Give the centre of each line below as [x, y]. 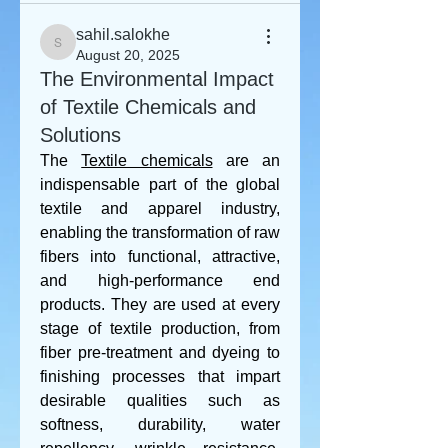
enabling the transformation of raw [160, 232]
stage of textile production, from [160, 328]
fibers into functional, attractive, [160, 256]
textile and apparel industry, [160, 208]
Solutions [80, 135]
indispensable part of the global [160, 184]
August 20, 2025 [128, 55]
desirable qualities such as [160, 400]
